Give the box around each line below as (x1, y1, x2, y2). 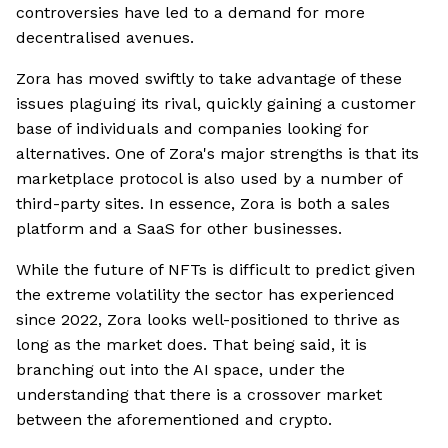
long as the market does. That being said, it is (16, 335, 367, 355)
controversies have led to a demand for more (16, 3, 365, 23)
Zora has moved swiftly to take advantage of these (16, 69, 402, 89)
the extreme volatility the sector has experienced (16, 285, 395, 305)
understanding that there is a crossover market (16, 385, 382, 405)
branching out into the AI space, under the (16, 360, 345, 380)
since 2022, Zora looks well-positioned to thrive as (16, 310, 400, 330)
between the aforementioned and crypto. (16, 410, 332, 430)
